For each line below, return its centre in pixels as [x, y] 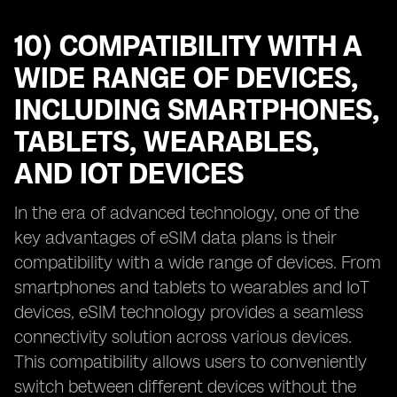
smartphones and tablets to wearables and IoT [192, 287]
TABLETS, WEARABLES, [167, 142]
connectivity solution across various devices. [183, 337]
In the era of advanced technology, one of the [187, 213]
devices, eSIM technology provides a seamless [189, 312]
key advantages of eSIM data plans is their [175, 237]
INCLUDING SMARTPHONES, [197, 110]
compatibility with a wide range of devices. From [198, 262]
